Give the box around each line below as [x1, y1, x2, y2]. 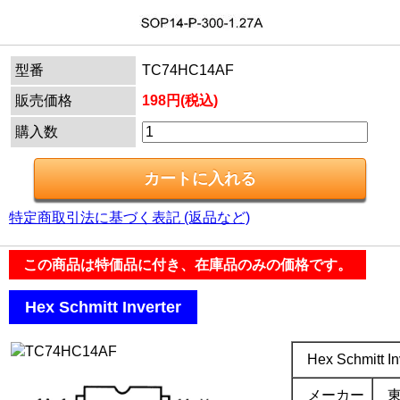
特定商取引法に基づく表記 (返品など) [9, 210, 250, 225]
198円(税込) [142, 93, 218, 108]
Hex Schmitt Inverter [25, 298, 181, 316]
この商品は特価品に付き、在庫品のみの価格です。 [23, 257, 352, 272]
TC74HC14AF [142, 62, 234, 78]
